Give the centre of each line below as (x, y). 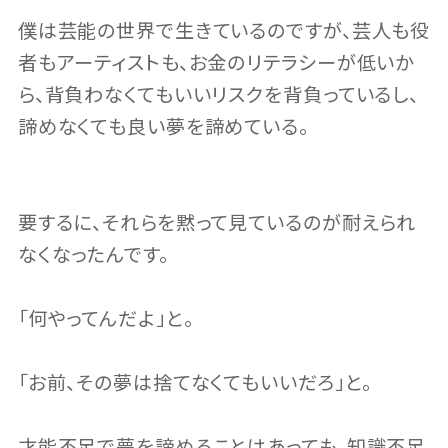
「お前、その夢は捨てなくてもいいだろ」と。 (195, 384)
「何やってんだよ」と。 (105, 320)
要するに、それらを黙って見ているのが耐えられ (217, 224)
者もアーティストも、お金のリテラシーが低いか (216, 64)
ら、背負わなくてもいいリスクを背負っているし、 (218, 96)
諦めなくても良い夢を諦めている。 (163, 128)
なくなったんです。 (93, 256)
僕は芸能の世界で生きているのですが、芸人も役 (224, 32)
